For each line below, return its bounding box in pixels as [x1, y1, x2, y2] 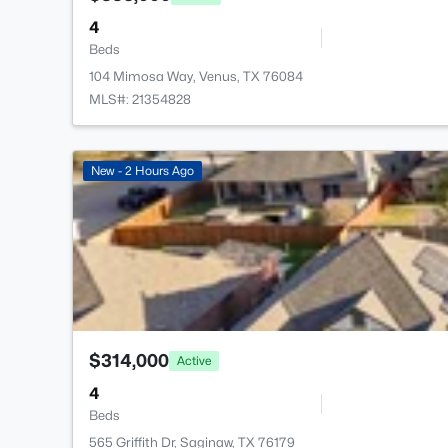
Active [177, 352, 211, 368]
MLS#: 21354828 [89, 91, 191, 108]
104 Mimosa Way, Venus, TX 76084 [89, 68, 303, 85]
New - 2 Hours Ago [91, 163, 194, 179]
